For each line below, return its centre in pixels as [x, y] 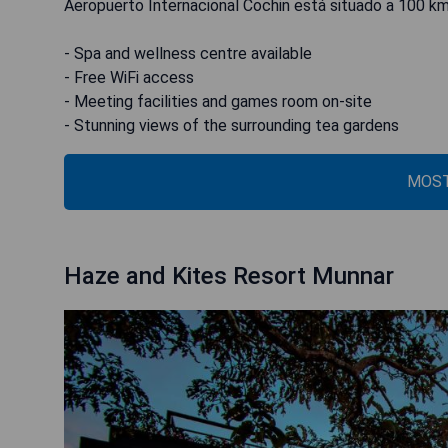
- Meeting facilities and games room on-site [218, 101]
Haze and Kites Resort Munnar [229, 275]
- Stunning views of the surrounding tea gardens [231, 125]
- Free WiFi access [129, 77]
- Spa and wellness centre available [188, 53]
